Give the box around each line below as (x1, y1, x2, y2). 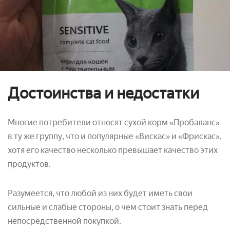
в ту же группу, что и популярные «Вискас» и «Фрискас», (8, 131, 222, 141)
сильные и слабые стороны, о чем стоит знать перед (8, 202, 208, 212)
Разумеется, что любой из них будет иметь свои (8, 188, 193, 198)
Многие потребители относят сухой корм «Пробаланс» (8, 117, 220, 127)
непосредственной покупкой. (8, 216, 121, 226)
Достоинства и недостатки (8, 83, 199, 103)
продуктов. (8, 159, 51, 169)
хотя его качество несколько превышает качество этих (8, 145, 218, 155)
